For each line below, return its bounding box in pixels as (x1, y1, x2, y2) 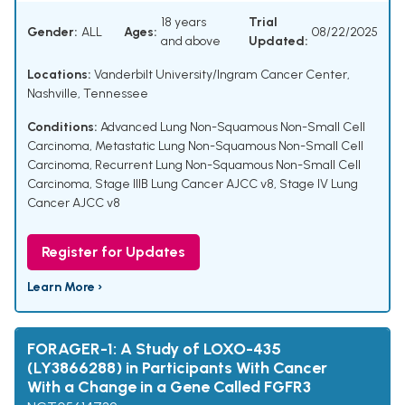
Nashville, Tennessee (27, 86, 148, 102)
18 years (161, 14, 206, 31)
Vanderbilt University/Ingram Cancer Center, (91, 67, 350, 83)
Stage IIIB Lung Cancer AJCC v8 (95, 176, 274, 193)
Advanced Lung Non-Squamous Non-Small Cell (100, 119, 365, 136)
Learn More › (27, 279, 102, 296)
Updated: (249, 33, 308, 50)
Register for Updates (42, 243, 185, 261)
